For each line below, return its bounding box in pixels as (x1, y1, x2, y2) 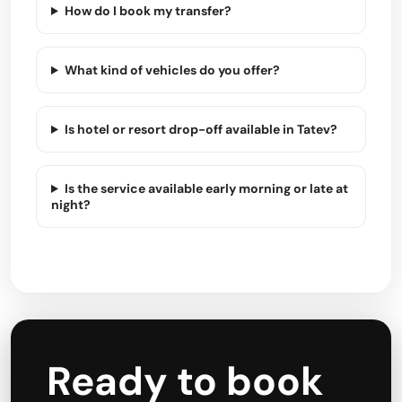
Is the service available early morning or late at (64, 180, 348, 197)
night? (51, 197, 91, 213)
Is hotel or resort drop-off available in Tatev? (64, 121, 337, 137)
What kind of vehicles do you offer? (64, 62, 280, 78)
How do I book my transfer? (64, 3, 232, 19)
